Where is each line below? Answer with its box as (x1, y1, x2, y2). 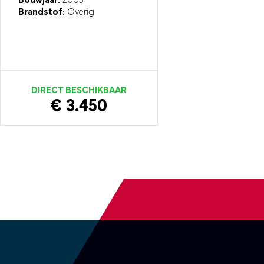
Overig (64, 8, 94, 18)
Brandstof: (18, 8, 65, 18)
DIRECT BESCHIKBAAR (31, 86, 127, 96)
